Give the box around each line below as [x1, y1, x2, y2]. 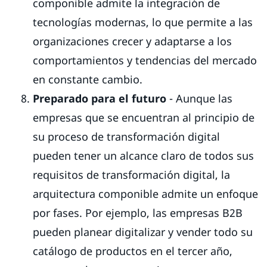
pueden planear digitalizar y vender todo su [33, 224, 253, 239]
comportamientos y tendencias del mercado [33, 52, 257, 67]
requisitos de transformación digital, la [33, 167, 230, 182]
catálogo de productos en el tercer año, [33, 243, 232, 258]
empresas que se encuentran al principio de [33, 110, 254, 125]
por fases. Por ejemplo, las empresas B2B [33, 205, 243, 220]
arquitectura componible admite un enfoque [33, 186, 258, 201]
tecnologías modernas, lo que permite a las [33, 14, 253, 29]
